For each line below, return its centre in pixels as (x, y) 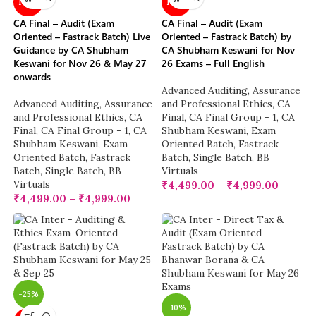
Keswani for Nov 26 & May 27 (80, 63)
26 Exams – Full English (213, 63)
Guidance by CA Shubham (71, 50)
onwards (32, 77)
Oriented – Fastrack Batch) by (226, 37)
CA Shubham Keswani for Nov (228, 50)
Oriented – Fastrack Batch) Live (82, 37)
